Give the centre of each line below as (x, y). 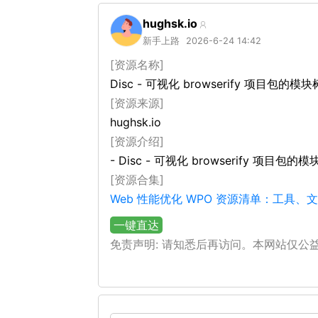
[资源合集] (137, 180)
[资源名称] (137, 65)
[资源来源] (137, 103)
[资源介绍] (137, 141)
